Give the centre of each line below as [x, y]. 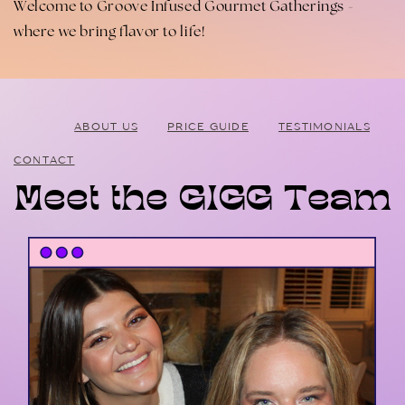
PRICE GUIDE [208, 126]
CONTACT [44, 159]
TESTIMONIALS [325, 126]
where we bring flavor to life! [109, 32]
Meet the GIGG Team [203, 202]
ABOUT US [107, 126]
